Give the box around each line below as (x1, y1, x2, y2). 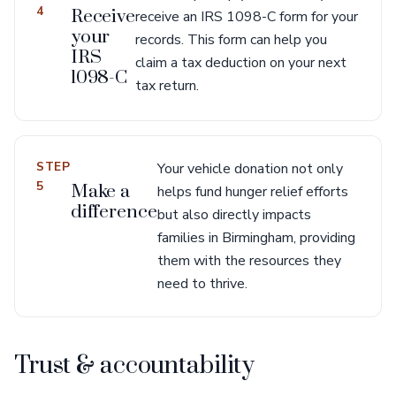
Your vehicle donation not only (156, 159, 343, 179)
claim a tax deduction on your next (135, 53, 347, 72)
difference (70, 201, 157, 224)
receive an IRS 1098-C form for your (135, 7, 359, 27)
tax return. (135, 76, 200, 95)
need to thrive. (156, 274, 247, 293)
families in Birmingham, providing (156, 228, 355, 247)
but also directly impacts (156, 205, 311, 225)
